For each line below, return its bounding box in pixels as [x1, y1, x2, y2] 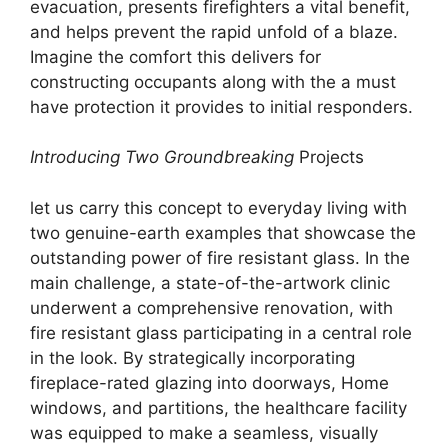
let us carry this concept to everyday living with [30, 197, 407, 218]
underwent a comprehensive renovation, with [30, 297, 393, 318]
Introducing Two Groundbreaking [30, 147, 294, 167]
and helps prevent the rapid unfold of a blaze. [30, 21, 398, 42]
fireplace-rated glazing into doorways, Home [30, 372, 389, 393]
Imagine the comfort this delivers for [30, 46, 321, 67]
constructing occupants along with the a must [30, 71, 396, 92]
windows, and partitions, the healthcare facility [30, 397, 407, 418]
